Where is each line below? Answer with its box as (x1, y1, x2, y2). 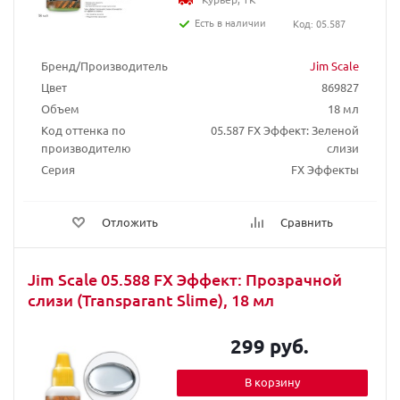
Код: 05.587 (292, 16, 346, 30)
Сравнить (280, 214, 333, 229)
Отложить (102, 214, 158, 229)
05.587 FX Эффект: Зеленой (211, 122, 359, 137)
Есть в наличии (195, 15, 267, 29)
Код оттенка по (41, 122, 126, 137)
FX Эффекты (291, 162, 359, 177)
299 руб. (230, 334, 309, 358)
